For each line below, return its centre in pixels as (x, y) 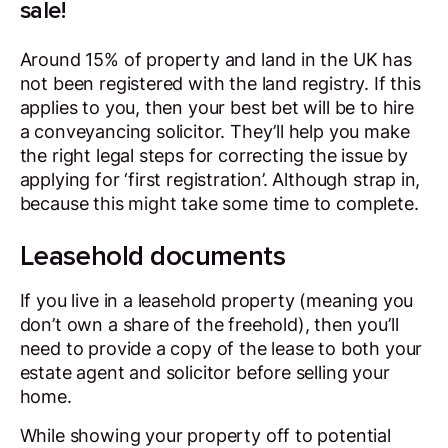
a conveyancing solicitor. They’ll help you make (214, 132)
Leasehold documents (152, 256)
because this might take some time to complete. (219, 204)
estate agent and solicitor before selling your (204, 372)
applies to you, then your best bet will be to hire (216, 108)
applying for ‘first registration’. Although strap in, (220, 180)
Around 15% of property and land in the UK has (215, 60)
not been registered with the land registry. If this (220, 84)
